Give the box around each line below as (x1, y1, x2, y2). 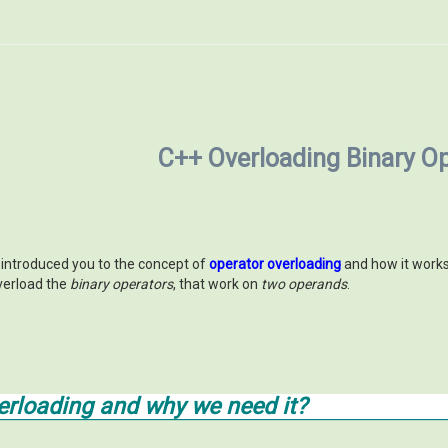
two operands (261, 276, 347, 292)
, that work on (173, 276, 261, 292)
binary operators (70, 276, 173, 292)
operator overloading (209, 256, 341, 272)
